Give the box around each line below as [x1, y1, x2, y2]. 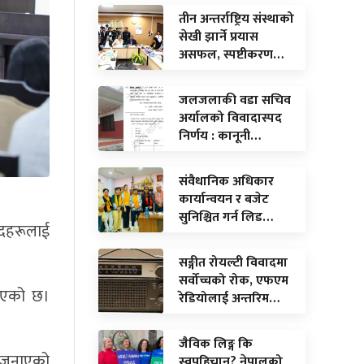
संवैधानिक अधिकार [179, 170, 274, 193]
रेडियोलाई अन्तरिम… [179, 287, 279, 310]
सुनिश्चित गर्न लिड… [179, 206, 273, 228]
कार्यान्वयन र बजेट [179, 188, 269, 210]
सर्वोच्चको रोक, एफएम [179, 269, 288, 292]
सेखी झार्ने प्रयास [179, 25, 258, 48]
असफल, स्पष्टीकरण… [179, 43, 284, 66]
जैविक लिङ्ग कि [179, 332, 253, 355]
